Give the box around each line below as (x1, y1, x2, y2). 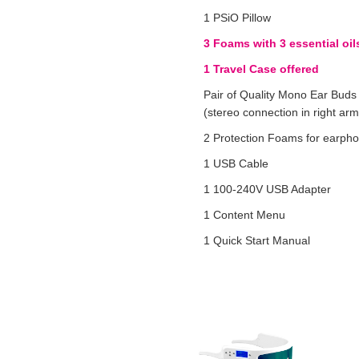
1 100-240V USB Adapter (204, 182, 331, 196)
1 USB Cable (204, 156, 268, 170)
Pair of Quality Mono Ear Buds (204, 87, 357, 101)
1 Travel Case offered (204, 62, 319, 75)
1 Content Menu (204, 208, 285, 221)
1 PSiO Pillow (204, 10, 271, 24)
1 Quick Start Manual (204, 233, 310, 247)
